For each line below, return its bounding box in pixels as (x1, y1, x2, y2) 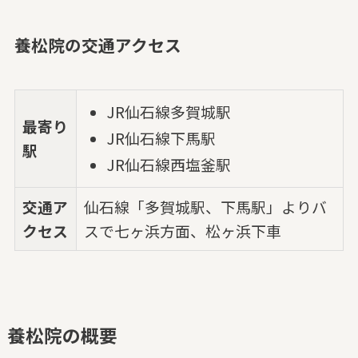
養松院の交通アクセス (14, 33, 181, 58)
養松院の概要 (6, 321, 117, 348)
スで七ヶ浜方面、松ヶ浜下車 (84, 219, 282, 241)
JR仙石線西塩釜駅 (106, 153, 231, 175)
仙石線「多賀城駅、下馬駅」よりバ (84, 195, 328, 217)
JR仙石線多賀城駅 (106, 101, 231, 123)
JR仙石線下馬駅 (106, 126, 216, 149)
